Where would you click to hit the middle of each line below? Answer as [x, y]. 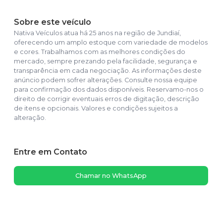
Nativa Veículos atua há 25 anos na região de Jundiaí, [97, 33]
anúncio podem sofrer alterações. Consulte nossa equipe [106, 80]
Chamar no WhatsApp [111, 176]
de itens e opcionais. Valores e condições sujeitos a [96, 109]
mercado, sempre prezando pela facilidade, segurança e [106, 61]
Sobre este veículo [53, 22]
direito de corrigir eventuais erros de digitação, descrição [107, 99]
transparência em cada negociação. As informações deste [108, 71]
